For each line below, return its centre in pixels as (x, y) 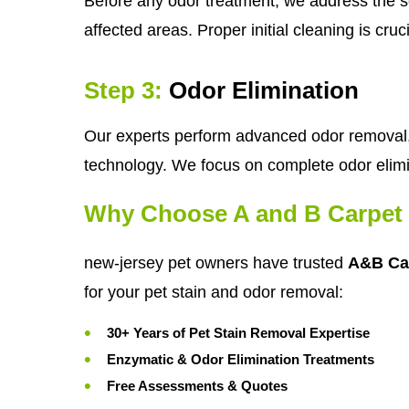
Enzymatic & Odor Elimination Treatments (241, 359)
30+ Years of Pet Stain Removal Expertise (238, 332)
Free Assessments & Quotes (197, 385)
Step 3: (123, 91)
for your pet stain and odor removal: (214, 292)
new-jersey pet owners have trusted (216, 262)
